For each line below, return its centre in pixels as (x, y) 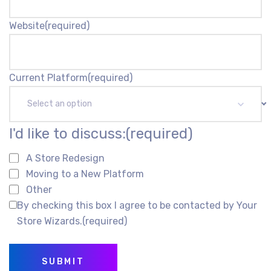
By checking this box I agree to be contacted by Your (137, 206)
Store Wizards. (50, 221)
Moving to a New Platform (85, 174)
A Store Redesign (65, 158)
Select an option (60, 104)
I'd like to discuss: (67, 134)
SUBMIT (63, 262)
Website (27, 26)
